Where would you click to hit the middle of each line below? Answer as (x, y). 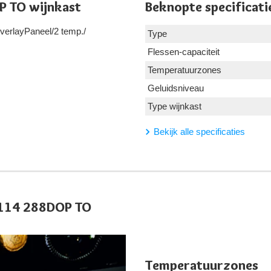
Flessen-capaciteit (184, 52)
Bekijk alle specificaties (199, 132)
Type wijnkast (175, 106)
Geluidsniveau (176, 88)
